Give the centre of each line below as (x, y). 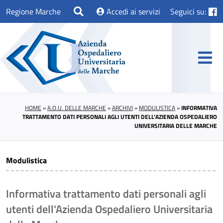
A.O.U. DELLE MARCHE (77, 108)
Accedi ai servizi (132, 11)
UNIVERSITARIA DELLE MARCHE (176, 126)
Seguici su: (188, 11)
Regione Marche (33, 11)
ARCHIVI (122, 108)
